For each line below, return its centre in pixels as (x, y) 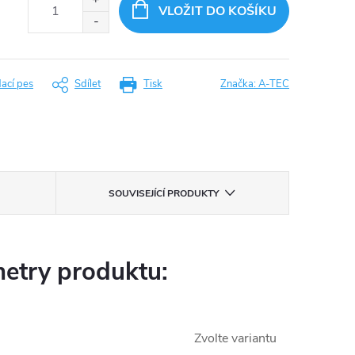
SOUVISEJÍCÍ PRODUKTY (164, 193)
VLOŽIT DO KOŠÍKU (217, 11)
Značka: (239, 84)
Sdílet (88, 84)
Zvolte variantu (235, 338)
